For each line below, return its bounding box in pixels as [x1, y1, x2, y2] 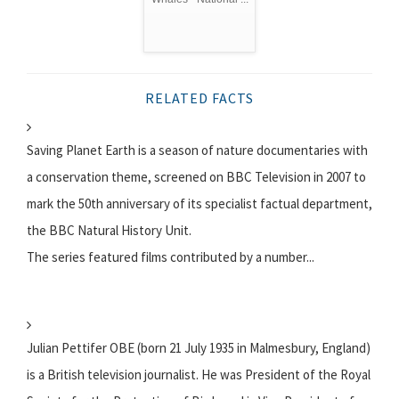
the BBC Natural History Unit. [27, 222, 191, 240]
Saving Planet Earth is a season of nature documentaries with [27, 142, 368, 159]
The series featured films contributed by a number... [27, 248, 314, 266]
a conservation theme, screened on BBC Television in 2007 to [27, 168, 366, 186]
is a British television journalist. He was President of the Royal [27, 366, 370, 384]
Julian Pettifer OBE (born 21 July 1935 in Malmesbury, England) [27, 339, 370, 357]
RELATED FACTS [145, 89, 254, 108]
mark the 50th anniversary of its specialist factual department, [27, 195, 372, 213]
